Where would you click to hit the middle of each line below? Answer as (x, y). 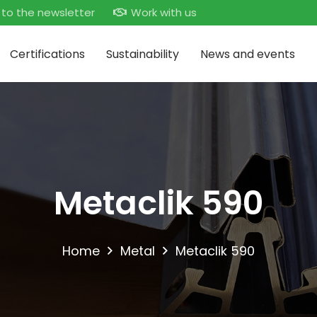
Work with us (163, 12)
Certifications (48, 54)
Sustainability (143, 54)
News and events (248, 54)
